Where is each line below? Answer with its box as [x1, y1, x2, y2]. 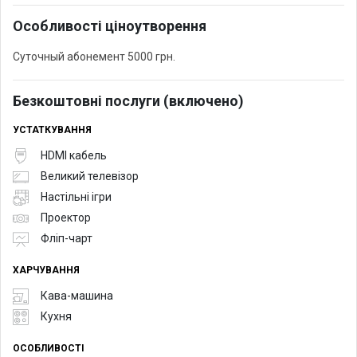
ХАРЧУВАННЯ [13, 264, 80, 276]
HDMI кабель [41, 149, 107, 163]
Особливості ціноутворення [13, 17, 206, 34]
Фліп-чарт [41, 232, 92, 245]
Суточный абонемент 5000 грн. [13, 49, 175, 63]
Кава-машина [41, 289, 113, 303]
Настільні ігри [41, 190, 112, 204]
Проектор [41, 211, 91, 225]
